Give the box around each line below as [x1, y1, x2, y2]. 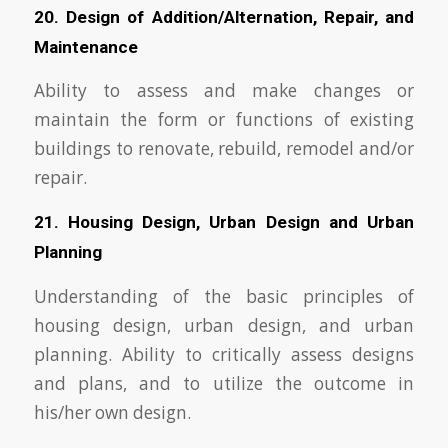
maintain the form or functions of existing [33, 108, 415, 132]
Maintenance [33, 36, 138, 57]
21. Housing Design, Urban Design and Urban [33, 211, 415, 232]
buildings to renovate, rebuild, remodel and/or [33, 137, 415, 161]
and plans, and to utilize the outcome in [33, 371, 415, 395]
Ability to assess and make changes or [33, 79, 415, 103]
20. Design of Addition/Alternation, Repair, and [33, 6, 415, 27]
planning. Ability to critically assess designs [33, 342, 415, 366]
